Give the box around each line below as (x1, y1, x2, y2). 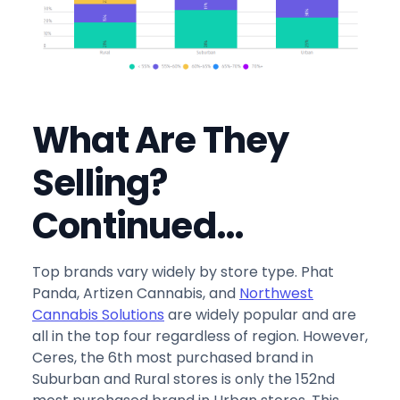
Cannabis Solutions (32, 304, 164, 325)
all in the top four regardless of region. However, (32, 325, 368, 346)
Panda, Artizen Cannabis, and (32, 282, 239, 304)
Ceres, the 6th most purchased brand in (32, 346, 313, 368)
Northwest (239, 282, 313, 304)
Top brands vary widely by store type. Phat (32, 261, 334, 282)
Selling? (32, 157, 168, 208)
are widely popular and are (164, 304, 356, 325)
